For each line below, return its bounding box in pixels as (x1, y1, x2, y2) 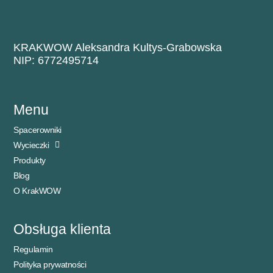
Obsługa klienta (13, 221, 112, 237)
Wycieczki (13, 140, 49, 151)
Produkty (13, 155, 46, 166)
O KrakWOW (13, 186, 61, 196)
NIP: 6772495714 (13, 54, 99, 67)
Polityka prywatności (13, 259, 87, 269)
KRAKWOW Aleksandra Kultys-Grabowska (13, 41, 222, 54)
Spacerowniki (13, 125, 62, 135)
